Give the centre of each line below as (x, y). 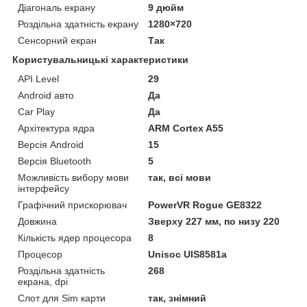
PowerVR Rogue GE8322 (205, 205)
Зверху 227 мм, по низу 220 (214, 222)
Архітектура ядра (56, 128)
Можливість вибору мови (73, 178)
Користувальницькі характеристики (100, 60)
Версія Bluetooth (54, 161)
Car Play (36, 112)
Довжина (37, 222)
